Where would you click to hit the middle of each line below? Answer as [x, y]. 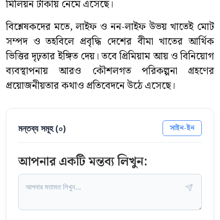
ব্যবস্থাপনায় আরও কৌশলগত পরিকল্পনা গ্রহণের [110, 71]
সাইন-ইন [182, 128]
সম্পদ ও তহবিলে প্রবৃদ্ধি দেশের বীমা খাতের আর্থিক [110, 42]
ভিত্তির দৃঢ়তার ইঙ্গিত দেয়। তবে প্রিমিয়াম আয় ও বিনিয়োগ [110, 56]
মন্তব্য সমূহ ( [38, 128]
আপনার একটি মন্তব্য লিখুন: [83, 162]
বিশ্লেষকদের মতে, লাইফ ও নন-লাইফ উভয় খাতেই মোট [110, 27]
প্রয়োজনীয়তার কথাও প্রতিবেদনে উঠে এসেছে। [91, 86]
